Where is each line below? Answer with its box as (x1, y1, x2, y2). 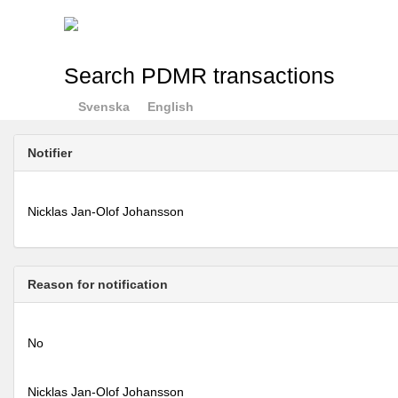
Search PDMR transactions (63, 64, 335, 88)
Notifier (28, 146, 72, 160)
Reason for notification (28, 277, 168, 291)
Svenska (77, 99, 130, 114)
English (147, 99, 194, 114)
